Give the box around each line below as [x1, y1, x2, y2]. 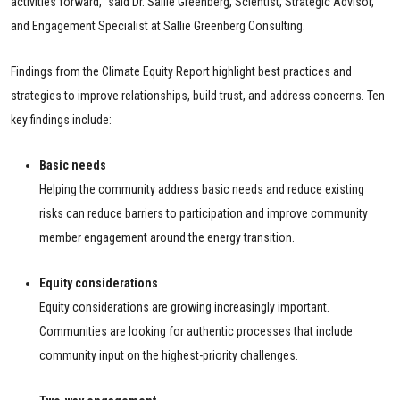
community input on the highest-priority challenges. [39, 348, 298, 363]
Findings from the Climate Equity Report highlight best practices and [11, 64, 352, 79]
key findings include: [11, 112, 112, 128]
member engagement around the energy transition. [39, 230, 295, 246]
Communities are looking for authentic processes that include [39, 324, 353, 339]
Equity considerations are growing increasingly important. [39, 300, 329, 315]
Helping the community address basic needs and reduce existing [39, 182, 364, 197]
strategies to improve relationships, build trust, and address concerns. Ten [11, 88, 385, 104]
